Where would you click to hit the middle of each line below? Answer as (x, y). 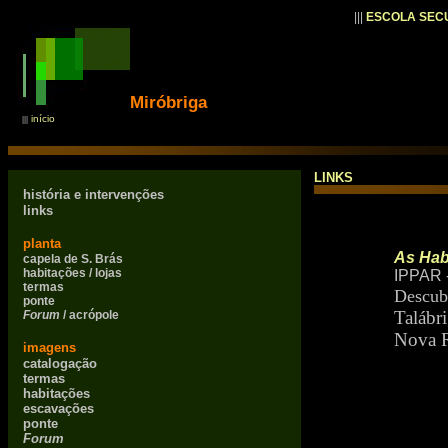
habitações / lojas (72, 273)
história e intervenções (93, 194)
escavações (58, 408)
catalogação (60, 363)
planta (42, 243)
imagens (49, 347)
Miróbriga (168, 102)
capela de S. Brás (73, 259)
